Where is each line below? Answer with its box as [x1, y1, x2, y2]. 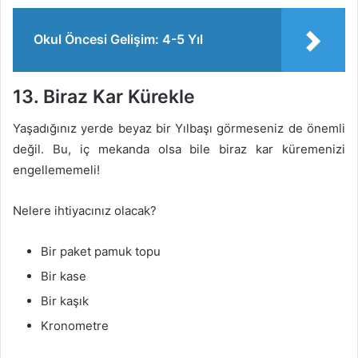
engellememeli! [13, 162, 100, 177]
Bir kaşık [41, 293, 89, 308]
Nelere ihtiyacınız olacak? [13, 203, 157, 218]
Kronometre [41, 318, 109, 333]
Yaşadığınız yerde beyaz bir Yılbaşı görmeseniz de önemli [13, 121, 345, 136]
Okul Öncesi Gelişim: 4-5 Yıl [34, 30, 203, 47]
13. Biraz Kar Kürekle [13, 85, 195, 108]
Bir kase [41, 268, 86, 284]
